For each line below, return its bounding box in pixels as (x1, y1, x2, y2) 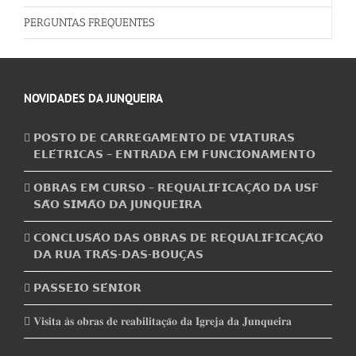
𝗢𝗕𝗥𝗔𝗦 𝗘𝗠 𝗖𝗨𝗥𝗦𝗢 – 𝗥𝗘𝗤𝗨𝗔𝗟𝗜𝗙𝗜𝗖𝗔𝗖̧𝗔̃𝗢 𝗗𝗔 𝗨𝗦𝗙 (33, 180, 319, 195)
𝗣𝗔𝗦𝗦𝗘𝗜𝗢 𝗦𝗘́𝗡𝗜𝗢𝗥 (33, 281, 141, 296)
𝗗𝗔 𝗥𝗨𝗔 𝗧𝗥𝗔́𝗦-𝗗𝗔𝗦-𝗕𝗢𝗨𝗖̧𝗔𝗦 (33, 247, 203, 262)
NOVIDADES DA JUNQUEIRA (24, 91, 163, 106)
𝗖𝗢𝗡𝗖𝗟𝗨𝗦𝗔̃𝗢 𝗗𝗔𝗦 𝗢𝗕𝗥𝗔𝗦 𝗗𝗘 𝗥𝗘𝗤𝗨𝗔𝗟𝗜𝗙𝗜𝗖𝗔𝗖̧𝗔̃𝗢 (33, 230, 323, 246)
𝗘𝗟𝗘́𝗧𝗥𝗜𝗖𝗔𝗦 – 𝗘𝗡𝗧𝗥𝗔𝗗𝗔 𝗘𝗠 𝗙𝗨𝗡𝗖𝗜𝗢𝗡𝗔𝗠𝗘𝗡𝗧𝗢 (33, 147, 315, 162)
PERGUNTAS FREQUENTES (24, 16, 154, 30)
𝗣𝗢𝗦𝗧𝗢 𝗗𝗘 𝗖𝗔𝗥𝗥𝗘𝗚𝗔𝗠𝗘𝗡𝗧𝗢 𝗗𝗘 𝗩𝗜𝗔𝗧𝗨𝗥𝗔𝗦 (33, 130, 295, 145)
